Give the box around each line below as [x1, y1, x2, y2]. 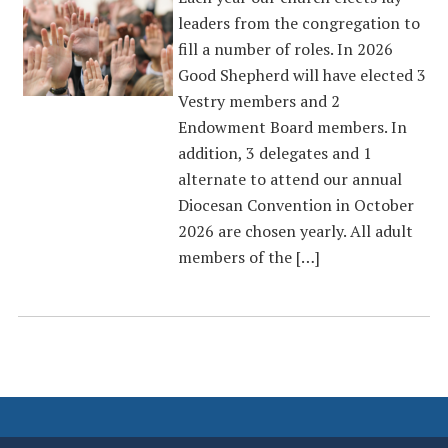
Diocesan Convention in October [177, 194, 414, 216]
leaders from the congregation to [177, 12, 420, 34]
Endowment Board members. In [177, 116, 407, 138]
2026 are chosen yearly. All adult [177, 220, 413, 242]
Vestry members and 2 [177, 90, 340, 112]
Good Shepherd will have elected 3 [177, 64, 426, 86]
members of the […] [177, 246, 320, 268]
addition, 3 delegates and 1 [177, 142, 372, 164]
